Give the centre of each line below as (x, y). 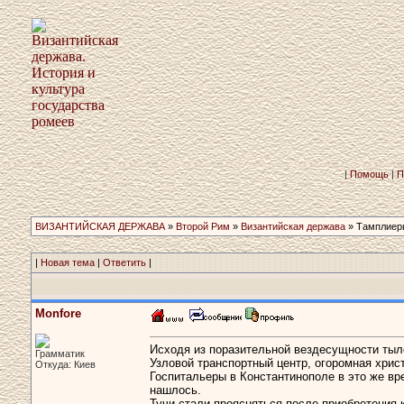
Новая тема (68, 262)
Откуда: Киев (65, 364)
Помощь (369, 174)
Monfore (58, 313)
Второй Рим (203, 226)
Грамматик (60, 353)
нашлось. (175, 390)
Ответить (124, 262)
